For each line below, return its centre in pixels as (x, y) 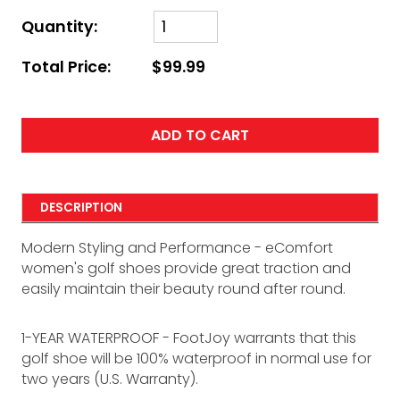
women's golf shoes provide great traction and (186, 269)
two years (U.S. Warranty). (110, 379)
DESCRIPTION (82, 207)
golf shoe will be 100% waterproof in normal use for (196, 359)
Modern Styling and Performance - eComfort (177, 248)
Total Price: (66, 67)
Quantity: (59, 26)
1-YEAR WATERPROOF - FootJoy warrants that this (189, 338)
